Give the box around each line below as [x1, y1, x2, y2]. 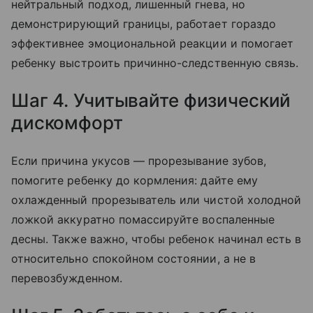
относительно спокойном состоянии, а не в [11, 252, 256, 266]
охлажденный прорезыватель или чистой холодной [11, 193, 302, 208]
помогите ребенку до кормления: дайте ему [11, 173, 258, 188]
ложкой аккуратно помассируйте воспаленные [11, 212, 275, 227]
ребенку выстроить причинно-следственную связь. [11, 56, 299, 71]
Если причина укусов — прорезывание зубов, [11, 154, 266, 168]
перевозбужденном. [11, 271, 122, 286]
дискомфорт [11, 112, 123, 134]
